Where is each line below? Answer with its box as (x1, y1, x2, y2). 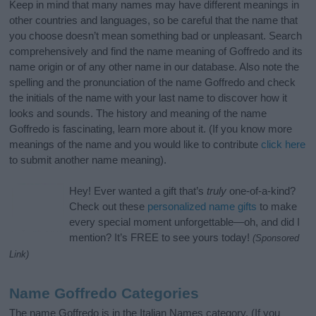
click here (261, 138, 306, 151)
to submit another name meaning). (9, 154, 167, 166)
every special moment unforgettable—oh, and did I (69, 216, 300, 229)
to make (257, 200, 298, 213)
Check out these (69, 200, 148, 213)
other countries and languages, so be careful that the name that (9, 14, 298, 27)
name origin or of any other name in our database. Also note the (9, 61, 300, 73)
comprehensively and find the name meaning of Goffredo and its (9, 45, 303, 58)
